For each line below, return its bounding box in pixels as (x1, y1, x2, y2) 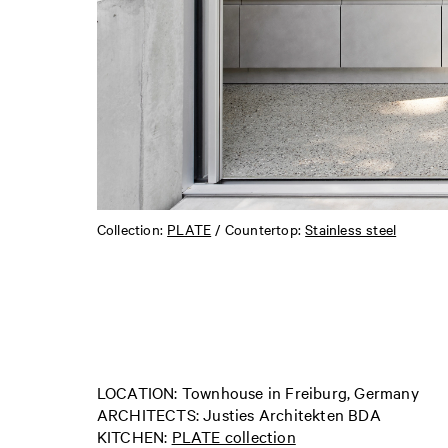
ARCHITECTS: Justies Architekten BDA (96, 402, 381, 425)
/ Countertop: (211, 218, 306, 239)
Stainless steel (305, 218, 397, 239)
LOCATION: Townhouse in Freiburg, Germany (96, 380, 423, 403)
